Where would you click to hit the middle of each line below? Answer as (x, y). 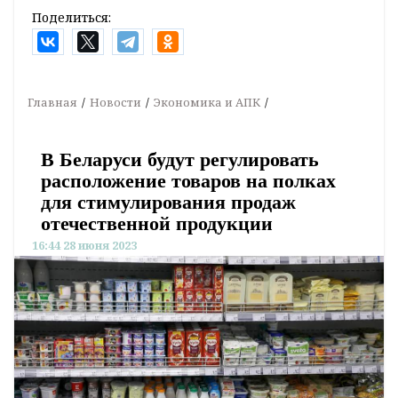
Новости (115, 103)
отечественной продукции (157, 224)
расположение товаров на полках (188, 181)
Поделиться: (72, 18)
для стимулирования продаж (168, 203)
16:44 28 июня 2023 (84, 246)
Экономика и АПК (207, 103)
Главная (52, 103)
